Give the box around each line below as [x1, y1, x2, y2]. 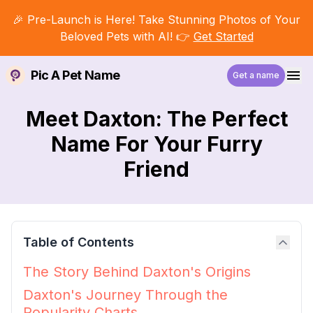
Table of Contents [23, 235, 134, 249]
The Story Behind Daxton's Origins [23, 263, 251, 280]
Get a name [233, 70, 279, 80]
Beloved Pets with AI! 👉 [59, 29, 190, 43]
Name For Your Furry [50, 131, 263, 156]
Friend [124, 156, 189, 182]
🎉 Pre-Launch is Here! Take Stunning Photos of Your [13, 13, 300, 27]
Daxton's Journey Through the [23, 286, 228, 303]
